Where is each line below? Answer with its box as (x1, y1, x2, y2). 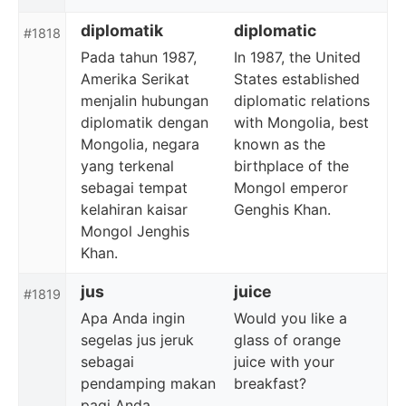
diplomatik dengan (81, 113, 208, 131)
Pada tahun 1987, (81, 48, 197, 66)
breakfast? (234, 374, 306, 392)
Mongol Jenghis (81, 222, 189, 240)
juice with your (234, 353, 334, 371)
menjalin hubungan (81, 92, 208, 110)
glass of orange (234, 331, 341, 349)
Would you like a (234, 309, 347, 327)
